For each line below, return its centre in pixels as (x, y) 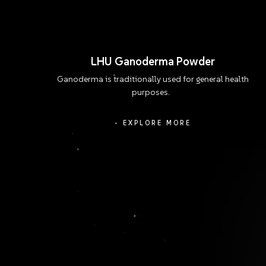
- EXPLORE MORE (153, 123)
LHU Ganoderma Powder (153, 61)
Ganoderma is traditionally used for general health (153, 79)
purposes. (153, 92)
